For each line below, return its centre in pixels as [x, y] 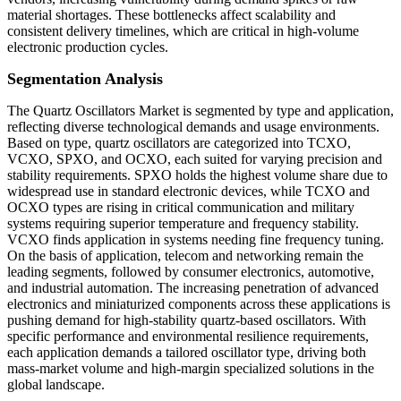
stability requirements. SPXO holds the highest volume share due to [197, 175]
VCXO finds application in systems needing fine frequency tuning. [196, 240]
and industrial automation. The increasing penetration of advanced [193, 288]
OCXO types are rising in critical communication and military [181, 208]
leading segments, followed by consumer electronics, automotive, [191, 272]
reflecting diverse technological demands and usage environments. [193, 127]
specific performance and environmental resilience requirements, [188, 337]
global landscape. [56, 385]
